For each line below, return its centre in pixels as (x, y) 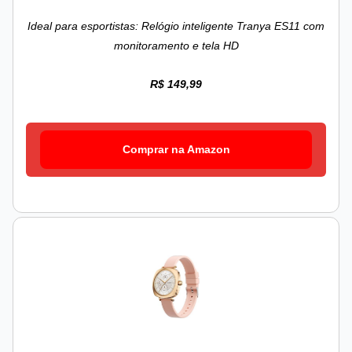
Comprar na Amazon (176, 150)
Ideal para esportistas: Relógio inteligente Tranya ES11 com (176, 26)
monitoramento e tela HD (176, 46)
